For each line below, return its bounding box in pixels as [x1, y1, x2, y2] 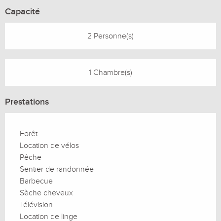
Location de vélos [20, 141, 79, 151]
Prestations [5, 97, 49, 108]
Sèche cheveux [20, 188, 73, 198]
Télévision [20, 200, 53, 210]
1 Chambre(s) [89, 68, 132, 78]
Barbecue [20, 176, 53, 186]
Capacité [5, 6, 40, 17]
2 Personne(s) [87, 31, 134, 41]
